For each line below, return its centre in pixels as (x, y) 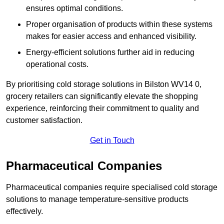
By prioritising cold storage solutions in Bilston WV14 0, (104, 84)
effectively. (24, 211)
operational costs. (57, 64)
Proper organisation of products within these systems (119, 24)
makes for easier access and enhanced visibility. (111, 36)
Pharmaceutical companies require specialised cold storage (112, 187)
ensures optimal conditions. (74, 8)
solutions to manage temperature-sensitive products (97, 199)
